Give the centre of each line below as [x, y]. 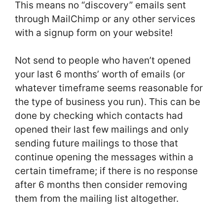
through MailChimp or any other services [105, 19]
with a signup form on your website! [94, 33]
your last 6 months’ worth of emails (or [100, 74]
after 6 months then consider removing [101, 185]
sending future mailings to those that [96, 144]
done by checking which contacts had [99, 116]
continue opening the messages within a [104, 157]
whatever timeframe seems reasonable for [109, 88]
